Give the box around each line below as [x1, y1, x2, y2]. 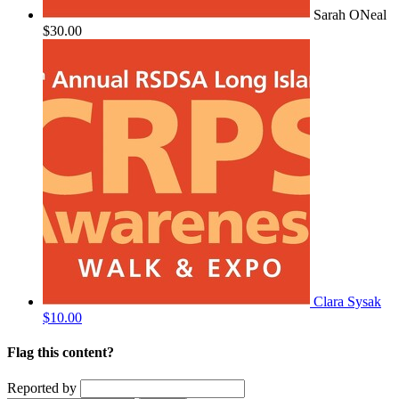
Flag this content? [7, 345, 114, 361]
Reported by [7, 380, 77, 396]
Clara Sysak [313, 293, 381, 309]
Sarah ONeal [313, 6, 387, 22]
